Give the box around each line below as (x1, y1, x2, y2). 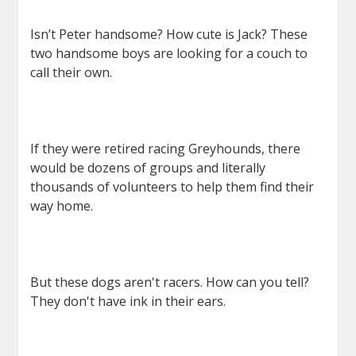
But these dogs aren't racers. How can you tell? (30, 273, 310, 291)
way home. (30, 197, 94, 215)
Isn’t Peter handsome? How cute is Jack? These (30, 25, 308, 43)
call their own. (30, 64, 113, 81)
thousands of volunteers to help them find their (30, 178, 315, 195)
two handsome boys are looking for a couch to (30, 44, 308, 62)
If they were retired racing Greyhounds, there (30, 140, 301, 157)
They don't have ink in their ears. (30, 292, 226, 310)
